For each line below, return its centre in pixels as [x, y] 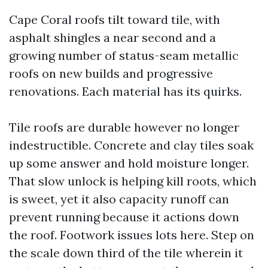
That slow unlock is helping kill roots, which [133, 181]
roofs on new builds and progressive [111, 73]
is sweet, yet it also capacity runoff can [119, 199]
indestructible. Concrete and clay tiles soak [131, 145]
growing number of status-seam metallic [124, 55]
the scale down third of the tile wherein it [126, 253]
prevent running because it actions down [124, 217]
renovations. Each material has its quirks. [125, 91]
